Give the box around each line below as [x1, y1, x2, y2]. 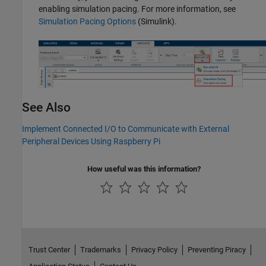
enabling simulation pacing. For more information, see [39, 4, 236, 14]
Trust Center [28, 245, 70, 255]
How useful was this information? [87, 164, 201, 174]
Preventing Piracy [187, 245, 246, 255]
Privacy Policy [131, 245, 178, 255]
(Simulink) [136, 17, 175, 27]
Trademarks [80, 245, 121, 255]
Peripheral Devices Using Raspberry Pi [22, 137, 160, 147]
